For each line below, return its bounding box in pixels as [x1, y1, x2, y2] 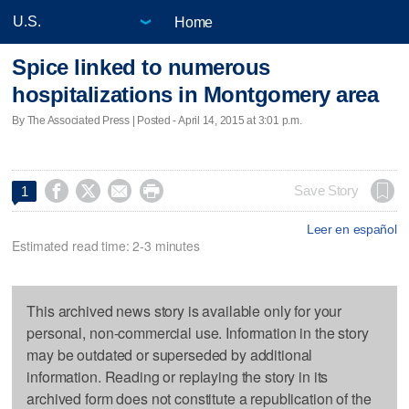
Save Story [294, 183, 359, 198]
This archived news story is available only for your [26, 299, 342, 321]
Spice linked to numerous [12, 55, 270, 80]
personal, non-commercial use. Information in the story [26, 321, 369, 343]
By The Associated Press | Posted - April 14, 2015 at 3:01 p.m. [12, 113, 302, 127]
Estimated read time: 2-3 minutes [12, 236, 200, 255]
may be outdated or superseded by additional [26, 343, 313, 365]
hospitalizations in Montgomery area [12, 82, 379, 108]
